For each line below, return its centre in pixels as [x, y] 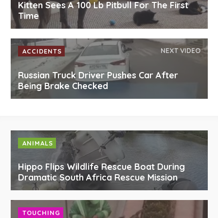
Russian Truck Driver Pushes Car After [98, 75]
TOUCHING [41, 213]
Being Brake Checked [63, 86]
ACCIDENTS [42, 51]
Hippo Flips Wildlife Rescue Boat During [101, 167]
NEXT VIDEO [180, 51]
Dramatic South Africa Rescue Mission [98, 178]
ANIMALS [37, 143]
